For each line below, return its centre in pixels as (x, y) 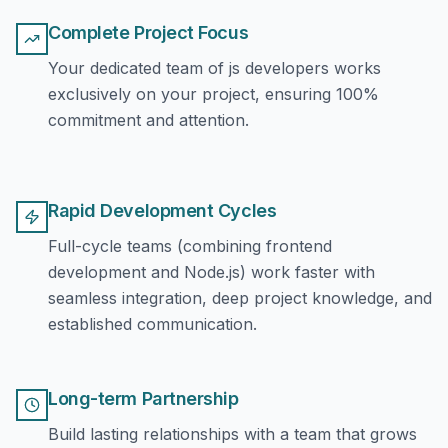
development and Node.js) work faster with (211, 272)
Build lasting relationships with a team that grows (232, 434)
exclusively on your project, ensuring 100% (213, 94)
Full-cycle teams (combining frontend (190, 246)
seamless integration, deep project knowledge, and (240, 298)
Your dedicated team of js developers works (214, 68)
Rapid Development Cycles (162, 210)
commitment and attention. (148, 120)
